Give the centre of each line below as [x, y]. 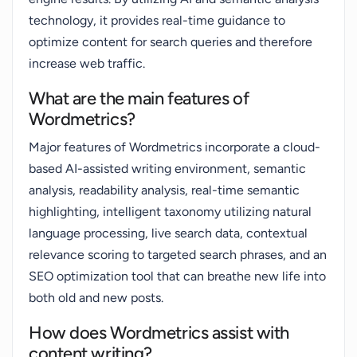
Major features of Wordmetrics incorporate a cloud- [175, 147]
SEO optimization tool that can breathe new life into [177, 276]
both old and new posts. [96, 298]
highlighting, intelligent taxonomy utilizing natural [170, 212]
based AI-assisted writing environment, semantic [167, 169]
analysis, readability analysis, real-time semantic [164, 190]
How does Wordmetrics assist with [159, 333]
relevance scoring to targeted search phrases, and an [178, 255]
